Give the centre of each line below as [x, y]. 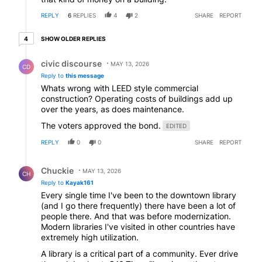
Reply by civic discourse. [67, 54]
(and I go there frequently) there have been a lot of [138, 205]
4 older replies [55, 36]
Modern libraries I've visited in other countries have [138, 226]
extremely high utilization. [90, 237]
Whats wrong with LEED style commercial [120, 88]
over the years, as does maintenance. [113, 109]
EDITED [176, 125]
